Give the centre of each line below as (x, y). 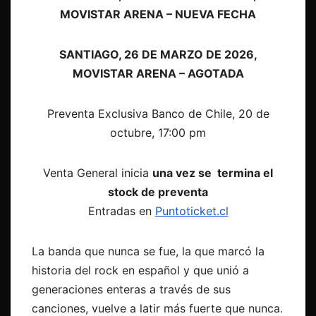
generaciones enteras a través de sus (131, 290)
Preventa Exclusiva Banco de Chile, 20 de (158, 114)
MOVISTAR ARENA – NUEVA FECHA (158, 14)
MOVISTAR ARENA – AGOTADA (158, 74)
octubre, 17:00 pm (158, 133)
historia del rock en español (108, 271)
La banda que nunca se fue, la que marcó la (148, 251)
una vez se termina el (213, 173)
